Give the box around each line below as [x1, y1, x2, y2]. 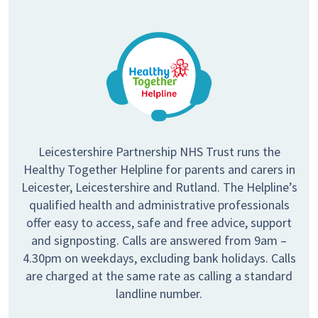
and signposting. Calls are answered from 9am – [31, 232, 287, 249]
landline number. [116, 285, 202, 302]
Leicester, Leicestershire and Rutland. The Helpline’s [21, 179, 297, 196]
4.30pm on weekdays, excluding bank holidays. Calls [22, 250, 296, 267]
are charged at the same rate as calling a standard [26, 268, 292, 285]
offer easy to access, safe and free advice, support [26, 214, 292, 231]
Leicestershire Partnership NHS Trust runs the [38, 143, 280, 160]
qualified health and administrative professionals [28, 197, 290, 214]
